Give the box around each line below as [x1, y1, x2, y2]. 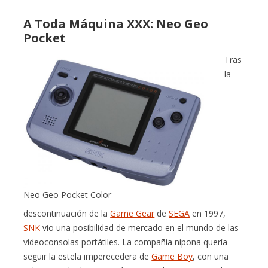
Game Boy [151, 251, 193, 263]
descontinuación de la [23, 208, 111, 220]
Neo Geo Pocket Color [23, 189, 112, 201]
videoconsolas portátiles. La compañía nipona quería [23, 236, 228, 248]
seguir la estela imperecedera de [23, 251, 152, 263]
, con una [193, 251, 229, 263]
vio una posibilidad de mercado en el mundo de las [40, 222, 239, 234]
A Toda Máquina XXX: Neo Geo [23, 15, 209, 32]
